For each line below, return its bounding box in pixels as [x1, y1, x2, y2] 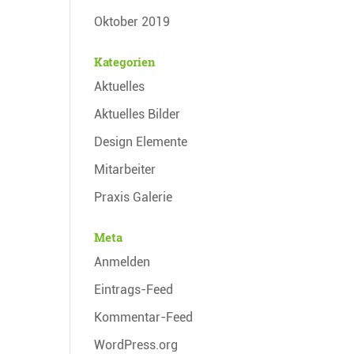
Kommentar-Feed [94, 309, 194, 325]
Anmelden [94, 254, 151, 269]
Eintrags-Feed [94, 281, 174, 297]
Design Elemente [94, 134, 188, 149]
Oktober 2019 [94, 13, 171, 29]
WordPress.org [94, 337, 179, 352]
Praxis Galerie [94, 189, 173, 205]
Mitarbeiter [94, 161, 156, 177]
